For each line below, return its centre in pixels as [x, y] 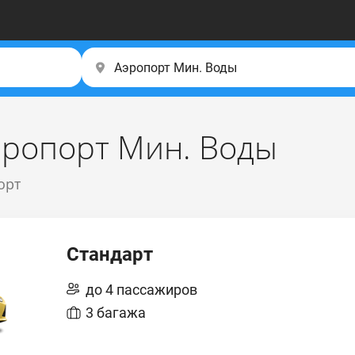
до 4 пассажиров [141, 290]
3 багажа [116, 313]
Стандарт [110, 254]
